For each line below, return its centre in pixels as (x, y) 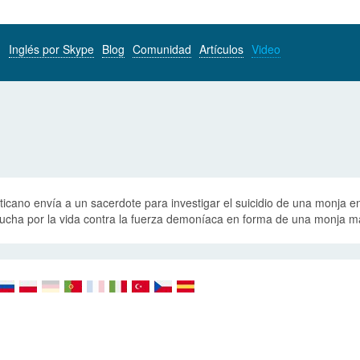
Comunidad (162, 49)
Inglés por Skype (51, 49)
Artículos (221, 49)
